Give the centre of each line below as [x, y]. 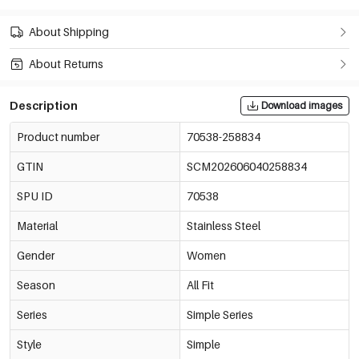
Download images [302, 105]
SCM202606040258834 [246, 166]
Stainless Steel [223, 225]
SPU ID [35, 196]
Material [37, 225]
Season [36, 284]
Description [44, 105]
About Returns [66, 64]
